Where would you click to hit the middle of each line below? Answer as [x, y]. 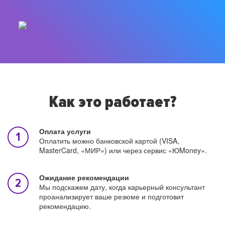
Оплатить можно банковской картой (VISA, [109, 141]
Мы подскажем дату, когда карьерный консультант [122, 187]
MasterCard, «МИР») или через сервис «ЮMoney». [123, 150]
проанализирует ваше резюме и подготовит [111, 196]
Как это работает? [113, 102]
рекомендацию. [65, 206]
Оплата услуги [65, 131]
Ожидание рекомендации [84, 177]
